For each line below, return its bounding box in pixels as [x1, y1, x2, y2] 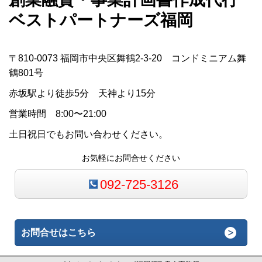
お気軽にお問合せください [82, 153, 180, 163]
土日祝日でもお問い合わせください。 [9, 129, 168, 139]
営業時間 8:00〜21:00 [9, 109, 106, 119]
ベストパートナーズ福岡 [9, 11, 193, 29]
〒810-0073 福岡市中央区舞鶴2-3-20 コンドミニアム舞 [9, 53, 246, 63]
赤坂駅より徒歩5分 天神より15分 [9, 88, 156, 98]
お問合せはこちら [21, 227, 96, 237]
